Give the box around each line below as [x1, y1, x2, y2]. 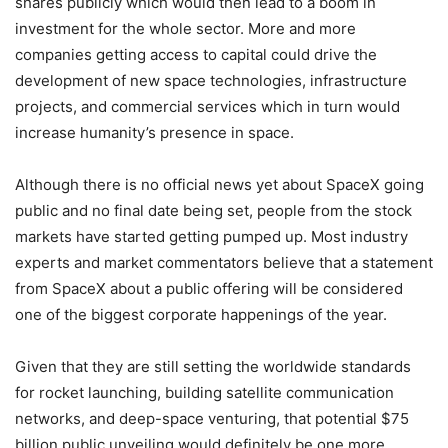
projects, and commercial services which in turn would [15, 97, 400, 116]
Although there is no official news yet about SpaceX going [15, 175, 424, 194]
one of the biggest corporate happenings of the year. [15, 305, 387, 324]
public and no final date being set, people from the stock [15, 201, 412, 220]
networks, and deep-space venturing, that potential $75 [15, 409, 409, 428]
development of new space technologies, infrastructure [15, 71, 407, 90]
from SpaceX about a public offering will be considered [15, 279, 403, 298]
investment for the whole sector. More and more [15, 19, 356, 38]
